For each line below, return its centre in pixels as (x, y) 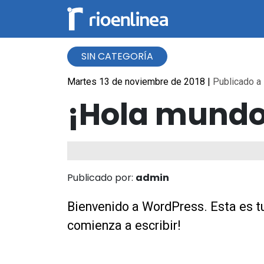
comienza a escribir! (124, 225)
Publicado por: (101, 177)
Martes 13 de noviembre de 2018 (137, 82)
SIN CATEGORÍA (117, 56)
